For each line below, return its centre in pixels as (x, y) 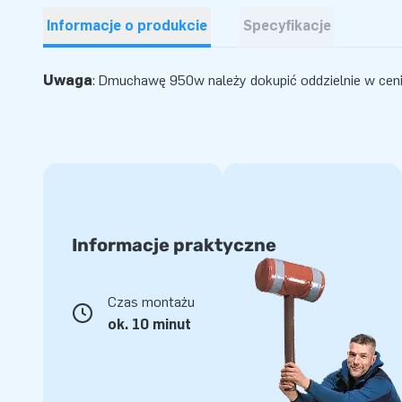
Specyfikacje (287, 26)
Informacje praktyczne (174, 245)
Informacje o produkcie (127, 26)
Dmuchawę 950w (152, 80)
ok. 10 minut (149, 324)
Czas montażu (151, 302)
